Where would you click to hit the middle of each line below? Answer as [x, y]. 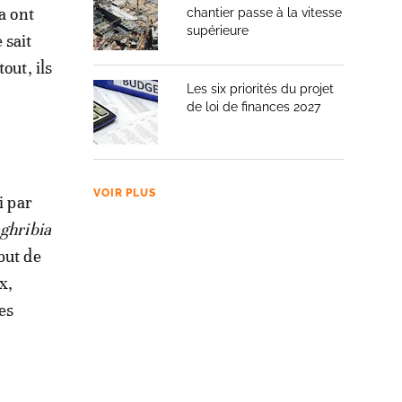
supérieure [218, 31]
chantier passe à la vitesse [264, 13]
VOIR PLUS [125, 193]
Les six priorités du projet [260, 89]
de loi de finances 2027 [253, 107]
